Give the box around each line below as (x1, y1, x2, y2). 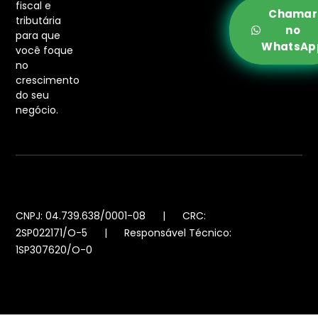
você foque (16, 43, 74, 57)
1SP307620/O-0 (16, 242, 93, 257)
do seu (16, 87, 50, 102)
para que (16, 28, 61, 43)
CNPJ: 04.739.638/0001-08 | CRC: (16, 208, 207, 223)
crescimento (16, 72, 80, 87)
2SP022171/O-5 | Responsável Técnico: (16, 225, 232, 240)
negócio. (16, 102, 59, 117)
